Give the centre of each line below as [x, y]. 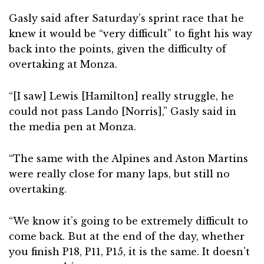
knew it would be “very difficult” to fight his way [131, 34]
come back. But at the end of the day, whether [127, 236]
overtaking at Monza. [63, 64]
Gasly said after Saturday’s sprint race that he [126, 18]
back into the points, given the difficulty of [118, 49]
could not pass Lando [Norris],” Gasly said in [123, 111]
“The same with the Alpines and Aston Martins [128, 159]
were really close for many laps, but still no [119, 174]
